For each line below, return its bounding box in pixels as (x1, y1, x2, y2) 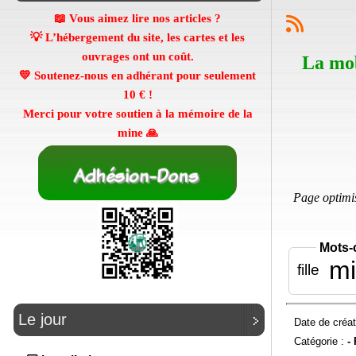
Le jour (18, 311, 67, 329)
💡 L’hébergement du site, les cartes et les (30, 31, 245, 44)
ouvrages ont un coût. (81, 50, 194, 63)
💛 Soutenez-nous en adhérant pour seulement (19, 69, 256, 82)
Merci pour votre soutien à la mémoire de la (22, 107, 253, 120)
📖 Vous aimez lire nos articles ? (54, 12, 221, 25)
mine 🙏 (117, 126, 158, 139)
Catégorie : (293, 335, 347, 347)
